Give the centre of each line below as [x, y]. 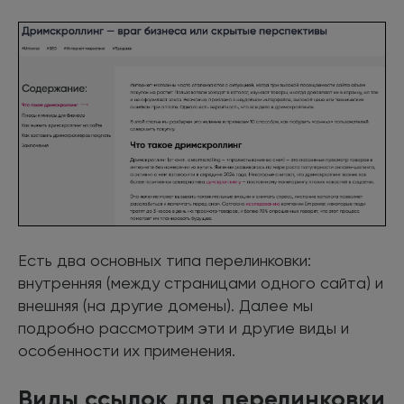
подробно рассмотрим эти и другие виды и [184, 327]
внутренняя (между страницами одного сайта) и [201, 282]
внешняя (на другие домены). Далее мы [165, 305]
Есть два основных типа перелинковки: [165, 260]
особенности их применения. [127, 350]
